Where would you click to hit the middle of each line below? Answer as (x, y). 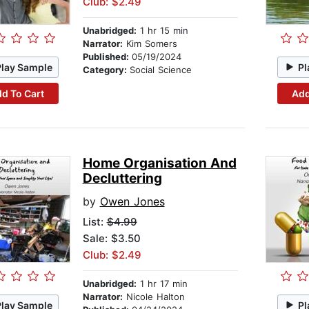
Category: (106, 70)
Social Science (160, 70)
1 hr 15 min (162, 31)
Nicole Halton (153, 297)
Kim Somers (150, 44)
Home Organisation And (159, 163)
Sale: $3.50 (111, 239)
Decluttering (122, 179)
